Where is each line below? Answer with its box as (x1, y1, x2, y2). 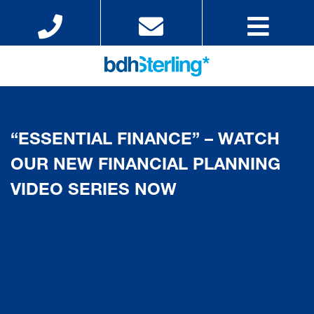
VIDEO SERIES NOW (11, 183, 177, 200)
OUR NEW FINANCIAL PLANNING (11, 158, 280, 175)
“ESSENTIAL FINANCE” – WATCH (11, 132, 280, 150)
